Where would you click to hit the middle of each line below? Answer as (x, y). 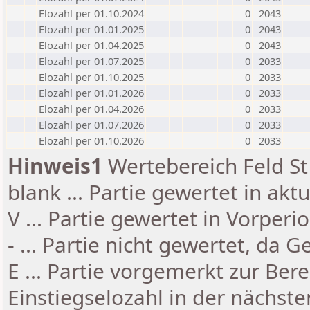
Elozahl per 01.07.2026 (91, 125)
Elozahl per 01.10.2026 (91, 140)
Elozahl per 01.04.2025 (91, 45)
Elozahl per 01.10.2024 (91, 13)
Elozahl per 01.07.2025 (91, 61)
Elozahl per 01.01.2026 (91, 93)
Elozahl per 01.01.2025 (91, 29)
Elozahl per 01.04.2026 (91, 109)
